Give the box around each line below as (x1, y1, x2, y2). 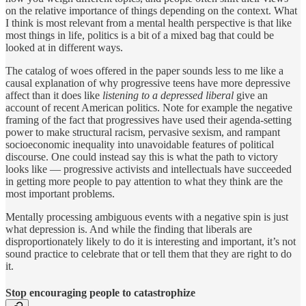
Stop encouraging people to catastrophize (5, 287, 195, 299)
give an (234, 89, 268, 102)
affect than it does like (5, 89, 102, 102)
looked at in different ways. (5, 42, 123, 54)
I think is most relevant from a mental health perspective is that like (5, 17, 292, 29)
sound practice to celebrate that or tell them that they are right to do (5, 248, 292, 260)
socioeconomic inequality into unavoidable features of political (5, 139, 274, 151)
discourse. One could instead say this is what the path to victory (5, 151, 278, 163)
